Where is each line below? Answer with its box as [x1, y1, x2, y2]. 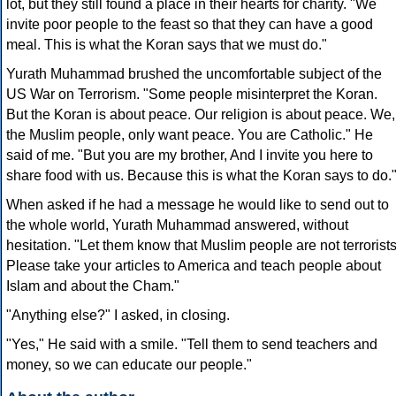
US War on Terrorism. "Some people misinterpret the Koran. [6, 87, 377, 103]
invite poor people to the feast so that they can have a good [6, 17, 373, 33]
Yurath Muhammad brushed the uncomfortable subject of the [6, 66, 382, 82]
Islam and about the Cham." [6, 278, 179, 294]
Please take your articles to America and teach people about [6, 258, 381, 274]
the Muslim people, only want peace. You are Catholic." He [6, 127, 373, 143]
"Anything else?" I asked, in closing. [6, 308, 230, 324]
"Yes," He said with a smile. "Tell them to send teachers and [6, 337, 377, 353]
